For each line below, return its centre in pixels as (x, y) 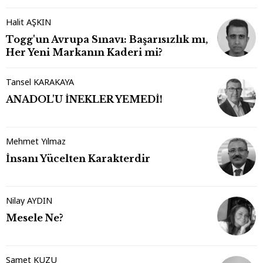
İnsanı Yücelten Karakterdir (78, 158)
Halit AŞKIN (28, 22)
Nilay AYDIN (29, 200)
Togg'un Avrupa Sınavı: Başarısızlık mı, (68, 39)
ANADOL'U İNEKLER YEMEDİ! (85, 99)
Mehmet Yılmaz (36, 141)
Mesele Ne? (35, 218)
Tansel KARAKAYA (40, 82)
